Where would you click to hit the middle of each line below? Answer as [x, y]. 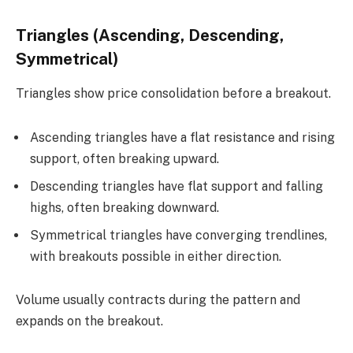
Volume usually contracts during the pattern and [158, 300]
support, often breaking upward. [124, 158]
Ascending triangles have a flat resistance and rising [182, 137]
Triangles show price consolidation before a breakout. [173, 93]
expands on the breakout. [89, 321]
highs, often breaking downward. [124, 207]
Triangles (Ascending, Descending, [150, 35]
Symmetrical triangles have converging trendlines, [178, 235]
